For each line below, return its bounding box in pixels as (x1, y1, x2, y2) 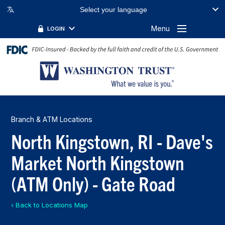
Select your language (80, 6, 147, 14)
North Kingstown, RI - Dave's (11, 128, 213, 153)
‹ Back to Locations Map (11, 200, 88, 209)
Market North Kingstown (11, 149, 185, 174)
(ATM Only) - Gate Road (11, 170, 176, 195)
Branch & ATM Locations (11, 115, 93, 124)
